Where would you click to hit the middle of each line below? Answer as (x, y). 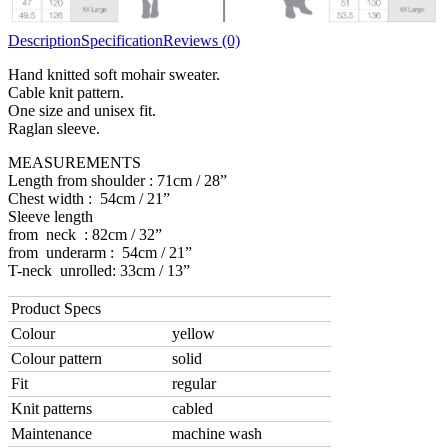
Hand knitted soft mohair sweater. (114, 75)
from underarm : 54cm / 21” (100, 253)
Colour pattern (56, 359)
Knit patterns (51, 409)
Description (44, 41)
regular (194, 384)
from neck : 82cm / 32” (85, 235)
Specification (122, 41)
